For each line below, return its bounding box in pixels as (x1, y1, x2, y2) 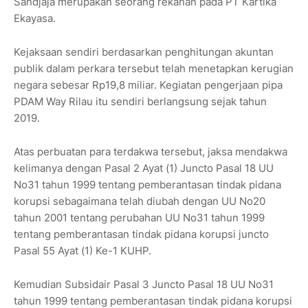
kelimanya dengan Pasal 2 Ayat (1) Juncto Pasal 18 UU (14, 162, 274, 175)
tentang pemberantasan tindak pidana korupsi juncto (14, 228, 269, 241)
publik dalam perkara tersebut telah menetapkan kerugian (14, 62, 294, 76)
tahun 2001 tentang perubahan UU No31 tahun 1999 (14, 211, 265, 225)
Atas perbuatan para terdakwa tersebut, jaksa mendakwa (14, 145, 287, 159)
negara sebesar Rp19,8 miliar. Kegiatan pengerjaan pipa (14, 78, 283, 92)
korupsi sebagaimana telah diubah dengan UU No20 (14, 195, 265, 208)
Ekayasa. (14, 12, 56, 25)
